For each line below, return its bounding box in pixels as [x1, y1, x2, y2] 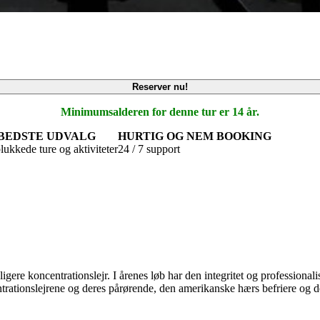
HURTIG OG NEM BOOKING [118, 129, 271, 142]
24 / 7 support [118, 142, 180, 155]
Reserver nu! [132, 81, 188, 92]
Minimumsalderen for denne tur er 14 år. [61, 105, 259, 118]
